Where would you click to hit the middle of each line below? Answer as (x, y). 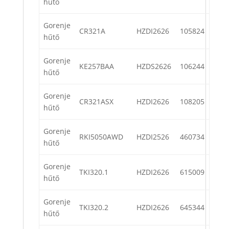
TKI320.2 (94, 208)
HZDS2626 (154, 66)
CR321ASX (96, 102)
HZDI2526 (153, 137)
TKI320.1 (94, 172)
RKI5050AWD (101, 137)
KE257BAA (97, 66)
